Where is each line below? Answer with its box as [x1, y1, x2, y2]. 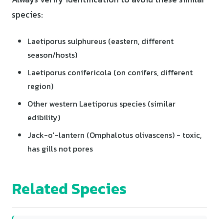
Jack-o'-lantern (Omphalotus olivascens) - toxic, [27, 129, 201, 141]
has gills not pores [27, 142, 93, 154]
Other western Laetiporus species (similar [27, 97, 175, 109]
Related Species [12, 176, 127, 200]
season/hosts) [27, 48, 77, 61]
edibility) [27, 111, 60, 123]
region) [27, 80, 53, 92]
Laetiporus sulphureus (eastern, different [27, 35, 174, 47]
